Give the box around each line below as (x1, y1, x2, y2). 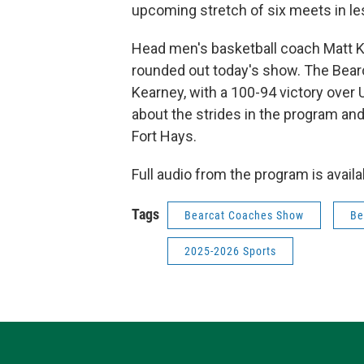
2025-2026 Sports (184, 245, 276, 258)
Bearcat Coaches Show (184, 209, 304, 222)
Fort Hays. (132, 128, 197, 145)
